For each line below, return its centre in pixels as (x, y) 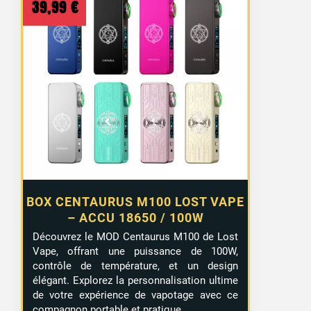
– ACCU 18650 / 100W (135, 217)
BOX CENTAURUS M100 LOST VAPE (136, 201)
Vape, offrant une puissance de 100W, (136, 251)
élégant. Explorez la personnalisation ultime (136, 280)
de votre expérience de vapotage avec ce (136, 295)
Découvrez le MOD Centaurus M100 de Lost (136, 236)
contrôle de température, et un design (136, 266)
